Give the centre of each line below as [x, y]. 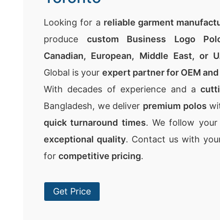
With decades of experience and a [122, 89]
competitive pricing [100, 156]
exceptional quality [85, 139]
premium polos [175, 106]
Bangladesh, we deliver [93, 106]
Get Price [72, 191]
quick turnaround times [95, 123]
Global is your [73, 72]
